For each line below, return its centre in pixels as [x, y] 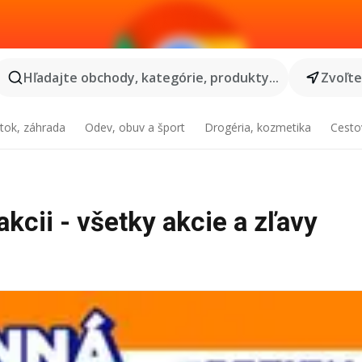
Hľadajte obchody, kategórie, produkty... [151, 78]
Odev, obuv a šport [135, 127]
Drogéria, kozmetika [257, 127]
